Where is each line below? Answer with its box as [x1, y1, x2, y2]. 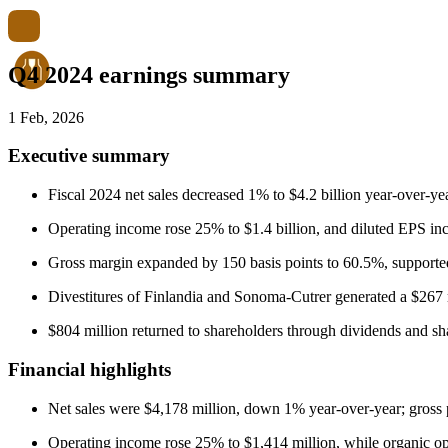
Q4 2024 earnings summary [8, 61, 290, 88]
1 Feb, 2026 [8, 108, 84, 126]
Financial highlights [8, 358, 171, 380]
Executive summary [8, 145, 170, 167]
